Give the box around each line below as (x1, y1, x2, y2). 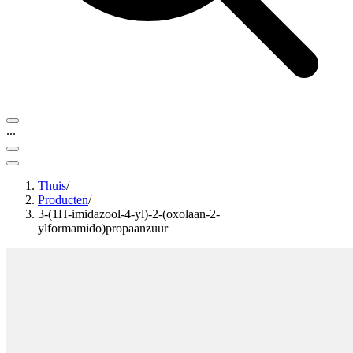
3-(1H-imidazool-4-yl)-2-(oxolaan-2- (38, 207, 220, 221)
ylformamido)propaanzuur (38, 221, 168, 235)
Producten (38, 193, 88, 206)
